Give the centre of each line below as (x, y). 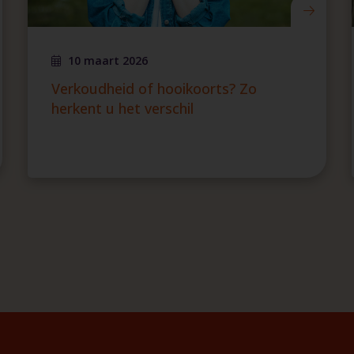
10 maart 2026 (107, 60)
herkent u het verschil (122, 108)
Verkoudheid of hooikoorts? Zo (154, 88)
